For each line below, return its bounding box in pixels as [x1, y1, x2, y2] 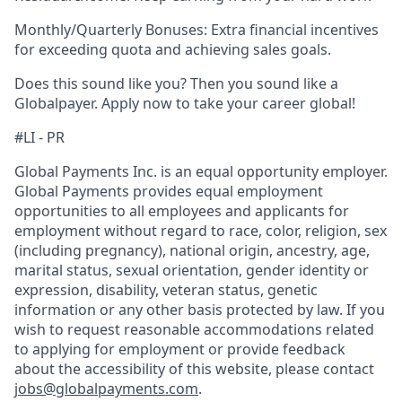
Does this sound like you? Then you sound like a [14, 74, 338, 93]
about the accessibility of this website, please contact [14, 359, 374, 379]
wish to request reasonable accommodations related [14, 319, 374, 339]
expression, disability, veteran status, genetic [14, 280, 318, 300]
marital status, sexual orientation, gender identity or [14, 260, 369, 280]
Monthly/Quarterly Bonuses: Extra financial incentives [14, 20, 379, 39]
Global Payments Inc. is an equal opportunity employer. [14, 162, 388, 181]
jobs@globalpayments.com [14, 379, 198, 398]
